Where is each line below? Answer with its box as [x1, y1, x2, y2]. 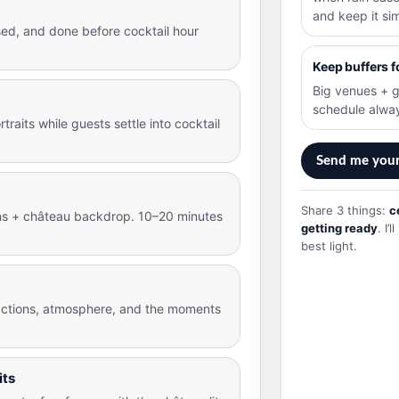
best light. [300, 238, 357, 253]
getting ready [300, 220, 378, 235]
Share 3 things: [300, 202, 389, 217]
